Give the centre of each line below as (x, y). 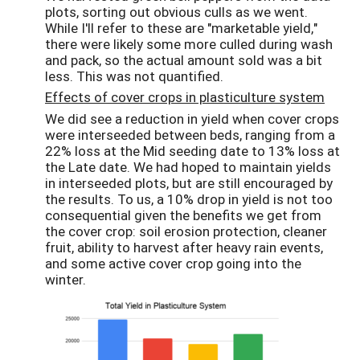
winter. (65, 280)
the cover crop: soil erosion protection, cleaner (186, 231)
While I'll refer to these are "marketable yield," (181, 27)
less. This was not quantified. (134, 76)
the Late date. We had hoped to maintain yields (188, 167)
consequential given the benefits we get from (183, 215)
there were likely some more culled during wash (189, 43)
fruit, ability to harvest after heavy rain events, (184, 247)
